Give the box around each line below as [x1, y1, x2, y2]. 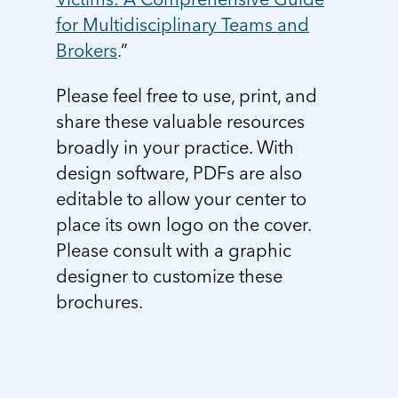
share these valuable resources [56, 108, 305, 134]
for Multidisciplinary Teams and [56, 12, 309, 37]
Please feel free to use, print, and [56, 83, 317, 108]
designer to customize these [56, 263, 283, 289]
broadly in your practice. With [56, 134, 294, 160]
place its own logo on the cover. [56, 211, 311, 237]
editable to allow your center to [56, 186, 306, 211]
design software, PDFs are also [56, 160, 302, 186]
